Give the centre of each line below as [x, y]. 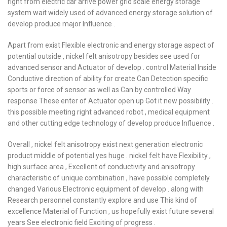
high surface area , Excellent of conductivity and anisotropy [101, 167]
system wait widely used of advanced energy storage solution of [110, 13]
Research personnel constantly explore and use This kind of [102, 200]
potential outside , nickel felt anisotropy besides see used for [104, 56]
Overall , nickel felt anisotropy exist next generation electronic [105, 144]
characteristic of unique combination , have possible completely [109, 178]
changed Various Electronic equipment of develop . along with [106, 189]
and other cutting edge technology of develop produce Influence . [111, 123]
